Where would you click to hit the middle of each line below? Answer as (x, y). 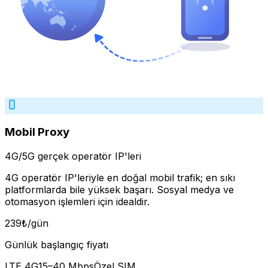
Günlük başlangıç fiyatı (57, 245)
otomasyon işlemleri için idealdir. (77, 202)
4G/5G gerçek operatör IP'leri (73, 156)
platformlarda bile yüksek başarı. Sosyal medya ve (119, 190)
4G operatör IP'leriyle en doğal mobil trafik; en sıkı (120, 178)
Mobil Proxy (37, 132)
